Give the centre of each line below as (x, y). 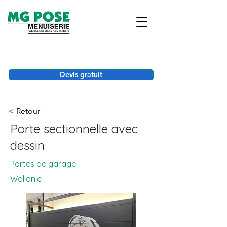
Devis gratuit (81, 74)
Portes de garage (43, 164)
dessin (27, 145)
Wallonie (26, 179)
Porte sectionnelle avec (74, 129)
